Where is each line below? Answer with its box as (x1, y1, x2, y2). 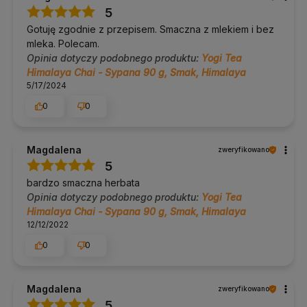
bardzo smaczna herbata (27, 177, 140, 189)
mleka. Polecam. (27, 38, 99, 50)
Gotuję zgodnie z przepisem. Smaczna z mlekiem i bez (27, 23, 274, 36)
